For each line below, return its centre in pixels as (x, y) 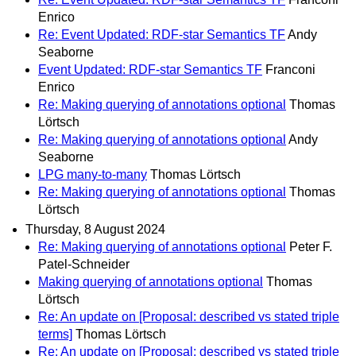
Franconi (290, 69)
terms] (55, 334)
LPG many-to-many (93, 174)
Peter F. (311, 246)
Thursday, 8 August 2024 (95, 229)
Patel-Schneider (84, 264)
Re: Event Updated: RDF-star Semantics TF (162, 34)
